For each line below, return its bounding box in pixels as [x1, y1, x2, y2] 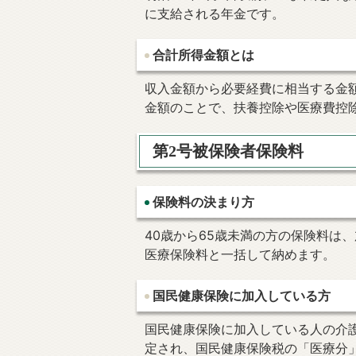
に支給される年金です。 [145, 6, 284, 21]
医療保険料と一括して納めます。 [145, 246, 335, 262]
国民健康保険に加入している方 [153, 289, 331, 303]
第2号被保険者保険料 [153, 142, 304, 160]
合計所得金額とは [153, 48, 254, 62]
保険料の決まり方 [153, 195, 254, 209]
